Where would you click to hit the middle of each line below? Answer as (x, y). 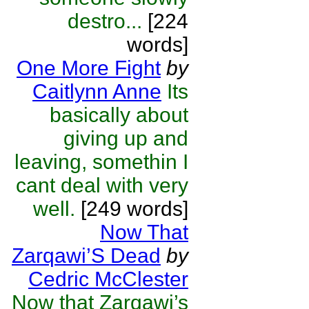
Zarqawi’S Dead (86, 256)
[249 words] (134, 209)
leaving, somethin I (101, 162)
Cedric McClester (108, 279)
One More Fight (89, 68)
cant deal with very (102, 185)
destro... (105, 21)
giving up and (126, 138)
